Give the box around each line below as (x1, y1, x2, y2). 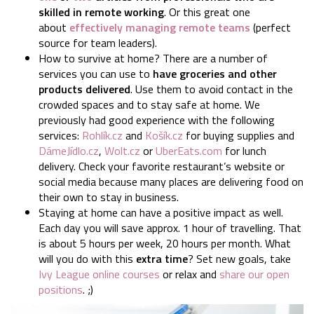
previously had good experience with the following (39, 111, 275, 128)
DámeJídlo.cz (39, 142, 99, 159)
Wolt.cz (104, 142, 140, 159)
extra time (136, 250, 188, 267)
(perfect (253, 18, 291, 36)
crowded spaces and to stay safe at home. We (39, 95, 260, 113)
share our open (219, 265, 289, 282)
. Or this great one (164, 3, 250, 20)
